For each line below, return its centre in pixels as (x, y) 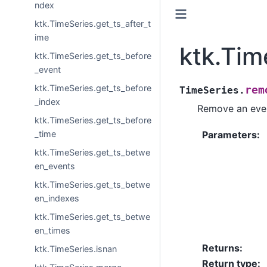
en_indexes (57, 198)
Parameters (229, 135)
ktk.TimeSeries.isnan (76, 249)
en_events (55, 166)
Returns (221, 248)
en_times (53, 230)
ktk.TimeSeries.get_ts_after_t (93, 23)
